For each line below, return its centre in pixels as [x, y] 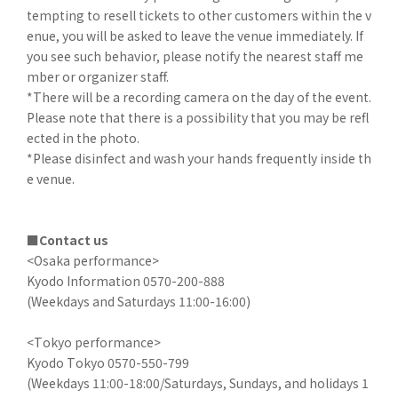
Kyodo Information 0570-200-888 [126, 280]
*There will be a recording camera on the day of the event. [199, 96]
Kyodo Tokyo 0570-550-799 [108, 362]
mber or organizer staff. [98, 76]
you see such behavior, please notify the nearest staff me [195, 56]
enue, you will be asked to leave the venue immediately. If [195, 35]
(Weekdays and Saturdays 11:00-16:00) [139, 301]
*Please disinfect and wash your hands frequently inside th [199, 158]
